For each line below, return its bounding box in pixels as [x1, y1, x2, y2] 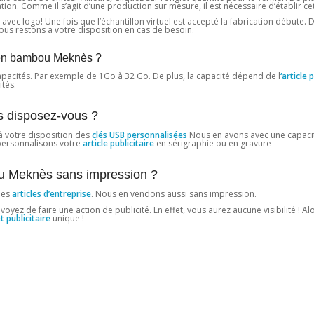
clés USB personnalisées [92, 129, 187, 142]
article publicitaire [83, 137, 154, 150]
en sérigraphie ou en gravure [154, 137, 271, 150]
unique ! [50, 212, 84, 224]
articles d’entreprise [12, 188, 91, 200]
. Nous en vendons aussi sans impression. [91, 188, 257, 200]
